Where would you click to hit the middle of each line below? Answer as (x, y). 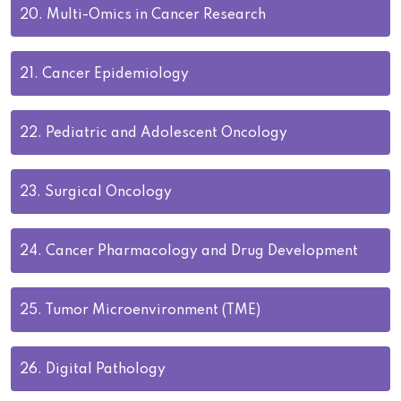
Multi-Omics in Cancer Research (156, 15)
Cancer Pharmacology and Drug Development (202, 252)
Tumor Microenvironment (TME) (153, 311)
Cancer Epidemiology (115, 74)
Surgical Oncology (108, 192)
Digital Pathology (106, 370)
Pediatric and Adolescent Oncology (166, 133)
